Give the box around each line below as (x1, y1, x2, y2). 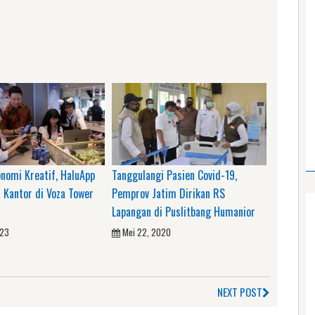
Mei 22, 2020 (122, 224, 171, 239)
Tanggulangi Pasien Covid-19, (112, 166, 237, 184)
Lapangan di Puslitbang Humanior (112, 202, 255, 220)
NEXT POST (217, 283, 262, 300)
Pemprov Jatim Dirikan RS (112, 184, 225, 202)
